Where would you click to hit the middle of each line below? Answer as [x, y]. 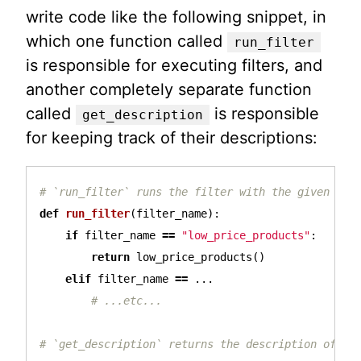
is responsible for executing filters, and [174, 65]
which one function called [127, 41]
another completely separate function [169, 89]
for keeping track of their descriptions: [172, 137]
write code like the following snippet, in [176, 17]
